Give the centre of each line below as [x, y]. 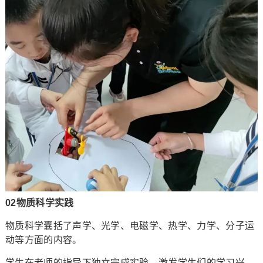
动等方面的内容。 [43, 240]
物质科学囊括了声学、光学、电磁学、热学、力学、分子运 [130, 225]
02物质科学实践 [39, 203]
